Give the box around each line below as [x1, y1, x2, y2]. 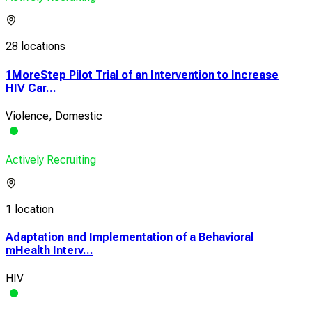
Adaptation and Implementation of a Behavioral [6, 231, 253, 244]
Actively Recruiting [6, 153, 96, 166]
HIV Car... [6, 81, 56, 95]
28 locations [6, 40, 65, 54]
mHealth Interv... [6, 244, 93, 258]
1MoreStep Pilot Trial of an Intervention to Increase [6, 68, 279, 81]
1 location [6, 202, 54, 216]
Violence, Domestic [6, 109, 102, 123]
